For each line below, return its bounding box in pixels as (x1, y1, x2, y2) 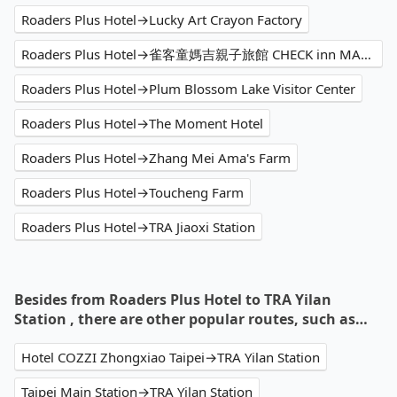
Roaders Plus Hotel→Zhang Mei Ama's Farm (21, 149, 291, 167)
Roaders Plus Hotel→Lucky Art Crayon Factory (21, 11, 302, 29)
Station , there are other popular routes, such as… (14, 309, 368, 330)
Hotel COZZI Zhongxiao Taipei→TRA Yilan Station (21, 348, 320, 367)
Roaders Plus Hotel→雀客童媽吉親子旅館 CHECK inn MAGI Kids (361, 45, 371, 64)
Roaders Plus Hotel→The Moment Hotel (21, 114, 263, 133)
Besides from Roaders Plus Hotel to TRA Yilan (14, 290, 331, 310)
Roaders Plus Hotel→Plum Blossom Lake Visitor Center (21, 80, 355, 98)
